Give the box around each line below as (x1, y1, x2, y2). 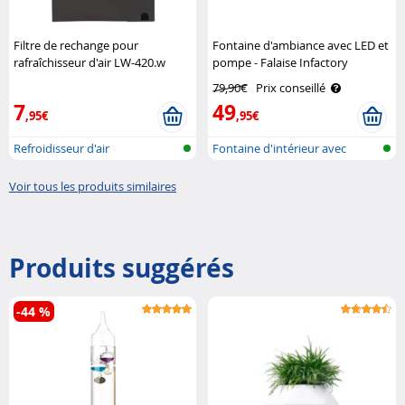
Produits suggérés (9, 250, 234, 286)
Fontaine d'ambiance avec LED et (212, 36, 390, 53)
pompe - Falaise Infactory (212, 53, 349, 71)
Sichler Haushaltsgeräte (14, 71, 140, 88)
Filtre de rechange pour (14, 36, 138, 53)
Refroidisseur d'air (14, 139, 109, 156)
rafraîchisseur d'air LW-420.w (14, 53, 165, 71)
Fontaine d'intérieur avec (212, 139, 347, 156)
